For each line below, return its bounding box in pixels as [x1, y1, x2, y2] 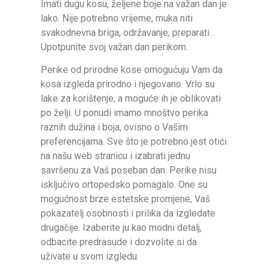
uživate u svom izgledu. [41, 250, 139, 262]
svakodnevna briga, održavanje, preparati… [41, 26, 215, 38]
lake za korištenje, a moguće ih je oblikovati [41, 92, 221, 104]
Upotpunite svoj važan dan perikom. [41, 41, 188, 53]
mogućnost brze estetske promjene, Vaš [41, 193, 210, 205]
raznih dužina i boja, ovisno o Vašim [41, 121, 188, 133]
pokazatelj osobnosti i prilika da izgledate [41, 207, 215, 219]
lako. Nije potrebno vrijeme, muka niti [41, 12, 193, 24]
